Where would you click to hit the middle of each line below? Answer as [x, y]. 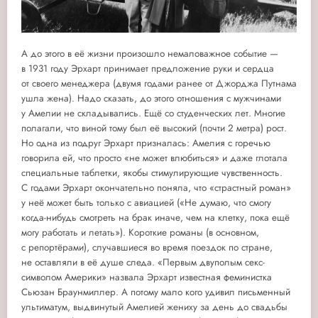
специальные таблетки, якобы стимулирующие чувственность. [152, 173]
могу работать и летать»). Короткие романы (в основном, [140, 233]
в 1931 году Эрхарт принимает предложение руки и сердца [148, 69]
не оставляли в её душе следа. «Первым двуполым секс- [143, 263]
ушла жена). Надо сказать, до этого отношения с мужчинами [151, 99]
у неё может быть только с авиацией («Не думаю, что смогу [146, 203]
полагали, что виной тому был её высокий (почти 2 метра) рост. [154, 128]
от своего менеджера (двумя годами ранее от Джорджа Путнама [159, 84]
